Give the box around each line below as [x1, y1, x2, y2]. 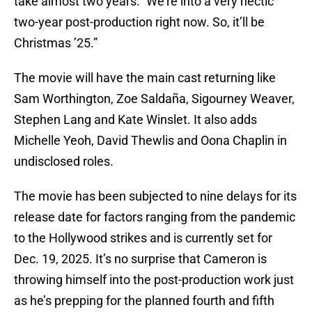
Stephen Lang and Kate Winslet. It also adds [14, 112, 257, 127]
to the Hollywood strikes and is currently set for [14, 231, 272, 246]
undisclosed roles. [14, 154, 114, 169]
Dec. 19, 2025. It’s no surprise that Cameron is [14, 251, 267, 267]
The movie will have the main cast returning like [14, 70, 276, 86]
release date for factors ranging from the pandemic [14, 210, 295, 225]
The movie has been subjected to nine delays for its [14, 189, 297, 204]
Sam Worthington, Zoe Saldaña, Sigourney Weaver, [14, 91, 295, 107]
